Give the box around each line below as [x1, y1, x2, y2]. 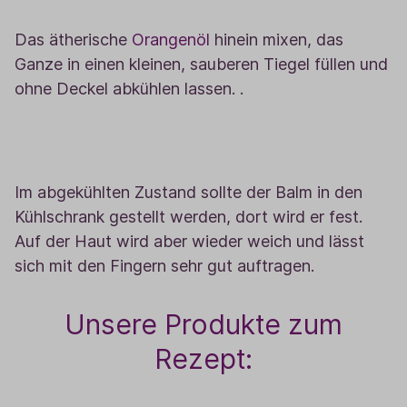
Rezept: [154, 342, 253, 375]
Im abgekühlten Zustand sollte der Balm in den [15, 183, 362, 202]
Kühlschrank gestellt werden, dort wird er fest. [15, 207, 362, 226]
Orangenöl [132, 30, 210, 49]
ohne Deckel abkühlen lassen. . [15, 79, 243, 98]
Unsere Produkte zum [65, 308, 342, 341]
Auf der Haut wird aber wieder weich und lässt [15, 232, 364, 251]
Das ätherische [15, 30, 132, 49]
